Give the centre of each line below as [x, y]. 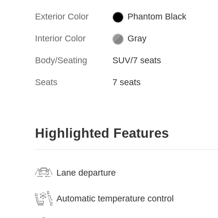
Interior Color [60, 39]
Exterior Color [62, 17]
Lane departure [86, 173]
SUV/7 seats [137, 61]
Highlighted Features [102, 134]
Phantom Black [157, 17]
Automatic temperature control [115, 198]
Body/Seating [61, 61]
